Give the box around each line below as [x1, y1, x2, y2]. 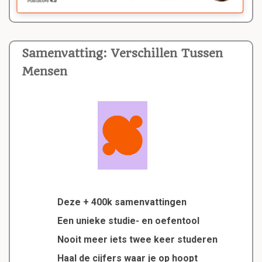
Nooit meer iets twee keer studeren [57, 234, 218, 246]
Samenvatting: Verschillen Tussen [22, 46, 223, 60]
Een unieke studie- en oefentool [57, 215, 199, 227]
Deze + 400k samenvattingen [57, 196, 187, 208]
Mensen [22, 64, 67, 78]
